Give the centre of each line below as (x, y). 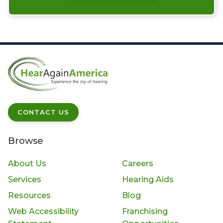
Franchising (145, 211)
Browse (26, 141)
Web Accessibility (43, 211)
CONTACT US (44, 112)
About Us (27, 163)
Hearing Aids (148, 179)
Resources (29, 195)
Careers (137, 163)
